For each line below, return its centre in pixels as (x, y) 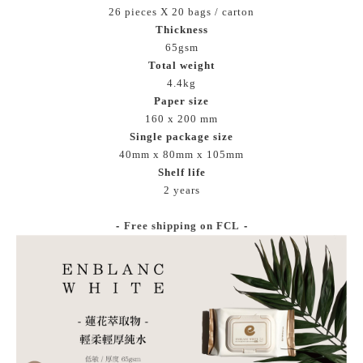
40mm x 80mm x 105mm (181, 154)
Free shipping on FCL (181, 226)
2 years (181, 190)
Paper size (181, 101)
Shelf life (181, 172)
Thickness (181, 30)
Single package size (181, 137)
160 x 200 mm (181, 119)
